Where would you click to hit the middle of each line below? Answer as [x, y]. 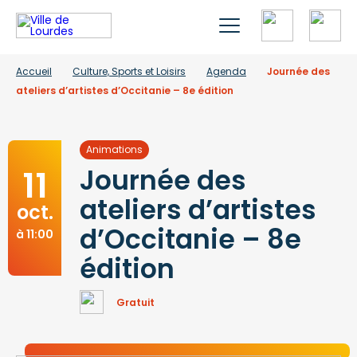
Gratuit [135, 302]
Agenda [226, 71]
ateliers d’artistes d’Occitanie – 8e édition [125, 90]
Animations [114, 149]
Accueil [34, 71]
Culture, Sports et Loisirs [129, 71]
